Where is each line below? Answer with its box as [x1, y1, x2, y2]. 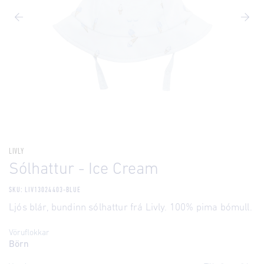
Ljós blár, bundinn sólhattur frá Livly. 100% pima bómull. [9, 203, 252, 213]
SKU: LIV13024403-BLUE [9, 186, 81, 194]
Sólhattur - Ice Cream [9, 161, 159, 178]
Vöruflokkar [9, 229, 49, 237]
